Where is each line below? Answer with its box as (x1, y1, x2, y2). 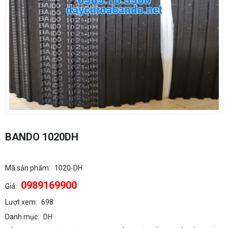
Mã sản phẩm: (5, 164, 50, 173)
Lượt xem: (5, 198, 37, 207)
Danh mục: (5, 213, 39, 221)
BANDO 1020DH (5, 131, 78, 144)
